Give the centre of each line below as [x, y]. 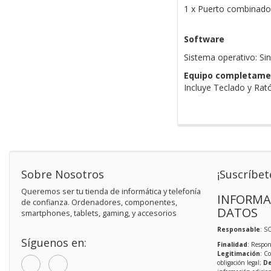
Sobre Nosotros [63, 175]
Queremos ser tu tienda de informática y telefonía [111, 192]
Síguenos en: [54, 243]
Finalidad [232, 245]
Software [204, 39]
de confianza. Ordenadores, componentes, [99, 203]
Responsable [238, 230]
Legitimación [238, 254]
